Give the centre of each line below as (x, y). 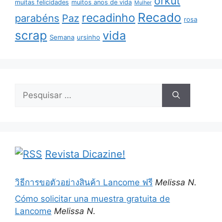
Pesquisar (34, 89)
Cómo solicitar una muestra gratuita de (92, 199)
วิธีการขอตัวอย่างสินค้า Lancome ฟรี (84, 182)
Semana (62, 37)
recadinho (109, 18)
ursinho (88, 37)
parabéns (37, 18)
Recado (160, 17)
